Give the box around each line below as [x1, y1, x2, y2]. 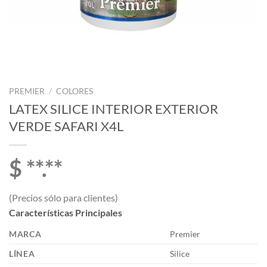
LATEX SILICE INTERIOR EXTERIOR [9, 100, 218, 117]
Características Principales [9, 207, 122, 219]
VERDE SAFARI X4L [9, 117, 123, 134]
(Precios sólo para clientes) [9, 192, 118, 204]
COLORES [56, 86, 94, 97]
